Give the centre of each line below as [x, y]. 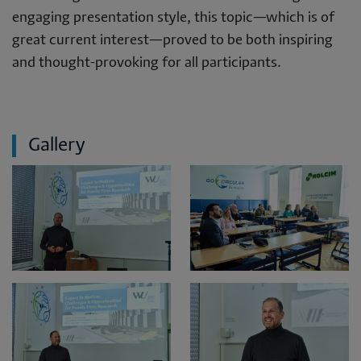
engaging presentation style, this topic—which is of [173, 18]
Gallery [57, 145]
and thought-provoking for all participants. [147, 63]
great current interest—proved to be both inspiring [172, 40]
